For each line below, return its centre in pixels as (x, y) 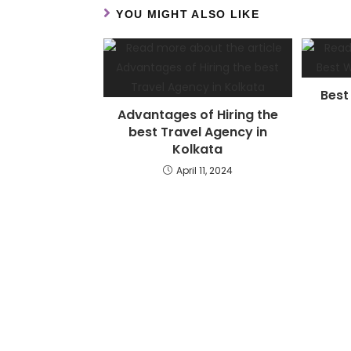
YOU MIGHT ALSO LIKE (188, 14)
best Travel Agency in (197, 132)
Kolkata (198, 150)
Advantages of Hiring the (197, 115)
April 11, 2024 (204, 171)
